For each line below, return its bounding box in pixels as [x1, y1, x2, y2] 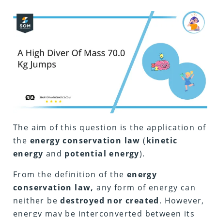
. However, [159, 195, 204, 206]
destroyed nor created [60, 195, 159, 206]
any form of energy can [93, 182, 196, 193]
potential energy [64, 148, 139, 159]
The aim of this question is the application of [13, 122, 206, 133]
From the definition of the [13, 169, 127, 180]
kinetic [146, 135, 178, 146]
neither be [13, 195, 61, 206]
